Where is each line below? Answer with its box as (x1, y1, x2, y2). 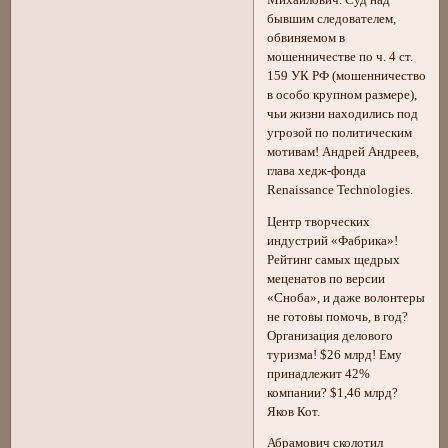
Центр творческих (267, 214, 371, 229)
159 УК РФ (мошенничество (267, 68, 427, 83)
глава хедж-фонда (267, 163, 367, 178)
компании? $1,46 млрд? (267, 385, 399, 400)
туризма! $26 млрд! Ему (267, 347, 403, 362)
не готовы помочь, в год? (267, 309, 409, 324)
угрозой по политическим (267, 125, 413, 140)
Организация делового (267, 328, 394, 343)
